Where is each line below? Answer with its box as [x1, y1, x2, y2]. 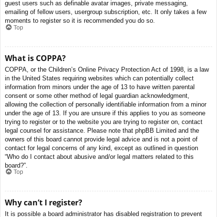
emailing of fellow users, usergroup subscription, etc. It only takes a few [5, 8, 206, 16]
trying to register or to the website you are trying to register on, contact [5, 118, 202, 125]
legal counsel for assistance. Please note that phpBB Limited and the [5, 126, 199, 134]
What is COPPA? [5, 52, 66, 63]
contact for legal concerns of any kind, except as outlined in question [5, 144, 198, 152]
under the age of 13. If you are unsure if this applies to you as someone [5, 109, 205, 117]
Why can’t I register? [5, 197, 82, 208]
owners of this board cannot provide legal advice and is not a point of [5, 135, 198, 143]
